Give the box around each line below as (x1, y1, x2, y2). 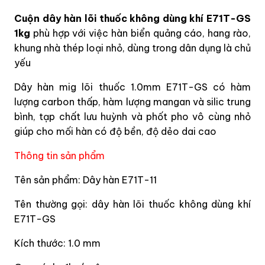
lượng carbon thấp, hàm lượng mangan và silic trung (14, 95, 251, 108)
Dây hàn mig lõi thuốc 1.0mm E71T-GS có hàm (14, 80, 251, 93)
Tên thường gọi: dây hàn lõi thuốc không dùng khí (14, 198, 251, 210)
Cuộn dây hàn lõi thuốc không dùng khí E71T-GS (14, 12, 251, 24)
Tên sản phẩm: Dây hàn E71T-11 (14, 173, 157, 186)
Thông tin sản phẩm (14, 149, 105, 161)
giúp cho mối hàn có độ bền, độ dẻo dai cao (14, 125, 216, 137)
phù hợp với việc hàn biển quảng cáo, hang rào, (30, 27, 251, 39)
